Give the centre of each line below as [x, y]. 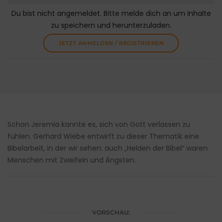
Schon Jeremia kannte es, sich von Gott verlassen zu [99, 125]
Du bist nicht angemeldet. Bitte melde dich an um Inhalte [111, 14]
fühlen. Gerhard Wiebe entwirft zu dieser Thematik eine [103, 137]
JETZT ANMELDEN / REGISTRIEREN [111, 43]
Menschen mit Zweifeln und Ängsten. [72, 160]
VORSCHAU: [111, 213]
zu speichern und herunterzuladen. [111, 26]
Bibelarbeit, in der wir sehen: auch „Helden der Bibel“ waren [108, 148]
